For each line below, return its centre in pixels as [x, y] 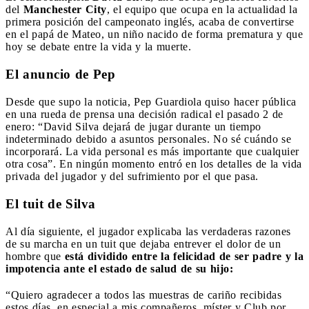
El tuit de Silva [51, 203]
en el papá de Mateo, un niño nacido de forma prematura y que [154, 34]
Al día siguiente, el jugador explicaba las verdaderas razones [148, 231]
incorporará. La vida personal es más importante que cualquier [152, 151]
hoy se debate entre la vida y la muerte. [98, 46]
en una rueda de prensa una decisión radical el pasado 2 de [144, 114]
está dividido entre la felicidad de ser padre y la [182, 256]
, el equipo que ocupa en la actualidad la [202, 9]
